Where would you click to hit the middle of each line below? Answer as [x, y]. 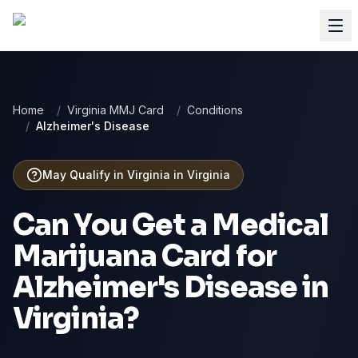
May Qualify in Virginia [106, 175]
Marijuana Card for [145, 256]
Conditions [215, 110]
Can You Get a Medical [171, 225]
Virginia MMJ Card [115, 110]
